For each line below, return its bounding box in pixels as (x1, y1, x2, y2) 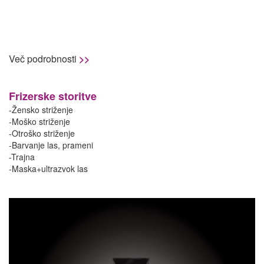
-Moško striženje (9, 115, 70, 127)
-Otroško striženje (9, 127, 75, 139)
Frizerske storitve (9, 88, 97, 104)
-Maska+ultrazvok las (9, 162, 88, 174)
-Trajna (9, 150, 35, 163)
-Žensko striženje (9, 103, 73, 115)
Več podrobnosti (9, 51, 79, 65)
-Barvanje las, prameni (9, 138, 93, 151)
